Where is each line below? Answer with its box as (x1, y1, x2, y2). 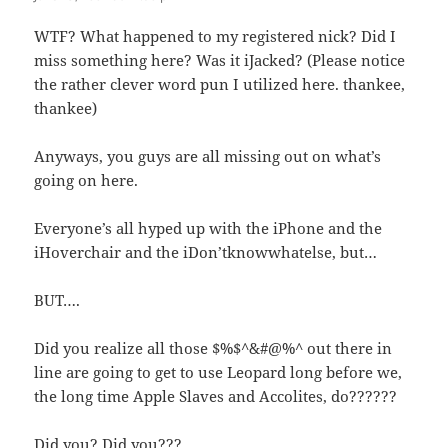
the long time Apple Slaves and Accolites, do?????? (34, 386, 398, 407)
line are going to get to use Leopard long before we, (34, 362, 403, 383)
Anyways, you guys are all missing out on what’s (34, 146, 382, 167)
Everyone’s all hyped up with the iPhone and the (34, 218, 383, 239)
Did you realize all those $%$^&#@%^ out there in (34, 338, 393, 359)
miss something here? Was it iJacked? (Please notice (34, 50, 406, 71)
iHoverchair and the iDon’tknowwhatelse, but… (34, 242, 378, 263)
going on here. (34, 170, 139, 191)
